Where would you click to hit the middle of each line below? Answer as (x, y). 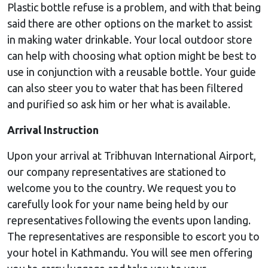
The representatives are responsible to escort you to (133, 236)
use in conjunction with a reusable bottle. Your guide (132, 71)
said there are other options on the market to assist (130, 23)
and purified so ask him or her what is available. (119, 104)
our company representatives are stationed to (117, 171)
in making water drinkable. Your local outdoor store (130, 39)
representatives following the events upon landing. (129, 220)
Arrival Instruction (53, 130)
